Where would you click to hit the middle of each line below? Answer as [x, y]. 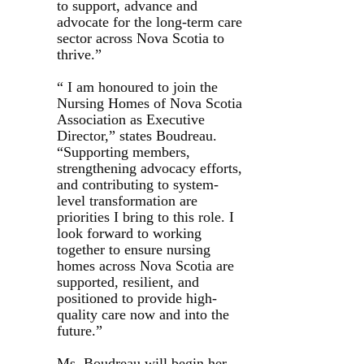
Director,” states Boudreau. [137, 135]
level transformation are [127, 200]
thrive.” [79, 54]
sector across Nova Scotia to [141, 38]
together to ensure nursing [134, 249]
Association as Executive [131, 119]
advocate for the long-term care [149, 22]
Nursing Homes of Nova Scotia [149, 103]
